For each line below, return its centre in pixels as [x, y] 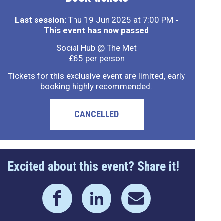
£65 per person [96, 58]
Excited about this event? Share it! [93, 166]
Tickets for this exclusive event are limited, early [97, 76]
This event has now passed [97, 30]
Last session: [40, 20]
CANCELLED [96, 114]
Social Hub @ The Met [97, 48]
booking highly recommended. [97, 86]
